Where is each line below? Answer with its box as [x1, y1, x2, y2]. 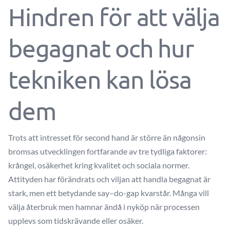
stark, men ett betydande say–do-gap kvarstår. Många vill [8, 188, 209, 198]
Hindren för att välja [8, 2, 220, 31]
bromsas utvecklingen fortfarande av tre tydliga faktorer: [8, 146, 207, 157]
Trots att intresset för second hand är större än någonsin [8, 132, 205, 143]
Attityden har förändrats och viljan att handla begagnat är [8, 174, 210, 184]
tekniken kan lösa [8, 65, 191, 94]
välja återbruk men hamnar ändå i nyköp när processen [8, 202, 200, 212]
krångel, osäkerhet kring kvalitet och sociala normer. [8, 160, 189, 170]
